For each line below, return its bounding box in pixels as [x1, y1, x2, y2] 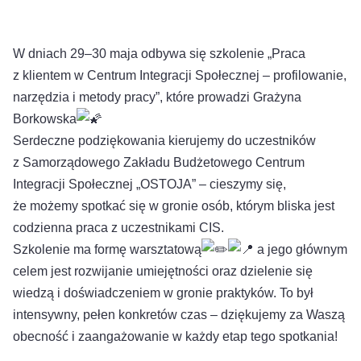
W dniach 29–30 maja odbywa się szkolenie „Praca [13, 47, 305, 61]
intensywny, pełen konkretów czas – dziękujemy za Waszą [13, 308, 345, 322]
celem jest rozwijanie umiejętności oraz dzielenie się [13, 264, 313, 279]
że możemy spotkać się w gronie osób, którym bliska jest [13, 199, 334, 214]
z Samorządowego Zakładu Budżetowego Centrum [13, 156, 305, 170]
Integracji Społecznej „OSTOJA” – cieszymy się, [13, 177, 286, 192]
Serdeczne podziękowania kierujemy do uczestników [13, 134, 316, 148]
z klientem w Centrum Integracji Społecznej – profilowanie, [13, 68, 346, 83]
